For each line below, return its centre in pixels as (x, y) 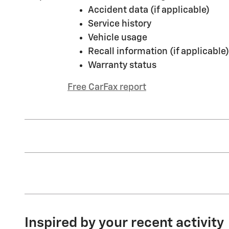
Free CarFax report (107, 88)
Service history (120, 24)
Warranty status (122, 66)
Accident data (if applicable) (149, 10)
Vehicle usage (118, 38)
